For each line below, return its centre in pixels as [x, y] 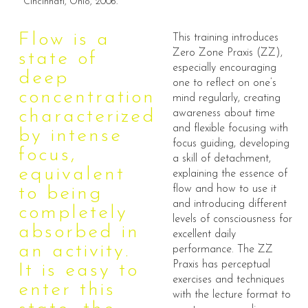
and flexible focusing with [230, 129]
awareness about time [223, 114]
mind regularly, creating [226, 99]
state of [58, 59]
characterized [87, 117]
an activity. [74, 252]
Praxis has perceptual [221, 265]
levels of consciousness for [232, 220]
